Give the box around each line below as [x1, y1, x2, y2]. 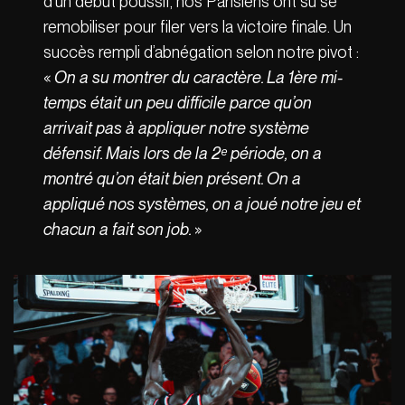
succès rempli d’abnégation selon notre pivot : [43, 42, 360, 61]
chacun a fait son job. [43, 219, 195, 239]
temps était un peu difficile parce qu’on [43, 92, 313, 112]
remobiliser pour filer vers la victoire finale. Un [43, 16, 353, 36]
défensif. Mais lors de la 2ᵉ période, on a [43, 143, 323, 163]
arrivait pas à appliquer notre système [43, 118, 310, 137]
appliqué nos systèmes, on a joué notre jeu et [43, 193, 362, 213]
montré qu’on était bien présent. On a [43, 168, 302, 188]
